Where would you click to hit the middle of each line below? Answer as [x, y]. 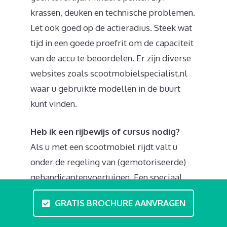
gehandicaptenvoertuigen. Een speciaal [106, 177]
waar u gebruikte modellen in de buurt [105, 88]
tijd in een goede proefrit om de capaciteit [112, 43]
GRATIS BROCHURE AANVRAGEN [120, 203]
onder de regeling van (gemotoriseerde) [108, 162]
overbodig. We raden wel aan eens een [105, 208]
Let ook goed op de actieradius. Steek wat [111, 27]
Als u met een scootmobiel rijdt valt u [104, 147]
